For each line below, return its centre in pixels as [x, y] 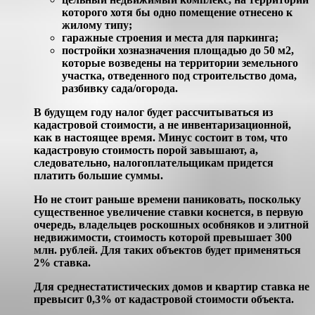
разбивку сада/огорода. [120, 89]
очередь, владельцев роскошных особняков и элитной [171, 225]
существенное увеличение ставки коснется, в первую [168, 212]
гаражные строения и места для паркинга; [170, 38]
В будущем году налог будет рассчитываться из [153, 112]
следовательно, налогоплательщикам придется [154, 163]
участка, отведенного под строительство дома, [179, 76]
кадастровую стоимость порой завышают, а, [146, 150]
